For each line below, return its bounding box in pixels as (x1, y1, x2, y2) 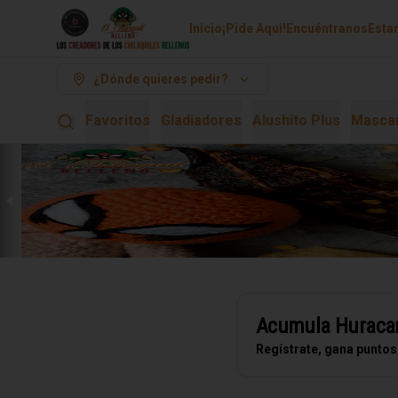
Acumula (255, 314, 335, 338)
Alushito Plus (252, 112, 340, 129)
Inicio (189, 21, 222, 36)
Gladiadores (161, 112, 242, 129)
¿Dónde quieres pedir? (93, 72, 228, 86)
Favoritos (85, 112, 150, 129)
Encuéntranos (286, 21, 368, 36)
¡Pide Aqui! (222, 21, 286, 36)
